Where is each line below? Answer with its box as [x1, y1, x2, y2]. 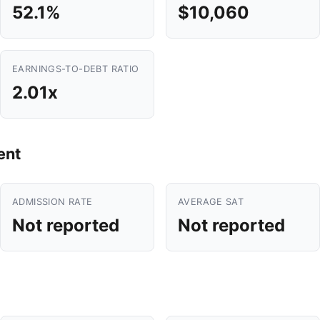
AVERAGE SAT [178, 196, 244, 207]
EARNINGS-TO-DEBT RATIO [12, 64, 139, 74]
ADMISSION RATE [12, 196, 93, 207]
